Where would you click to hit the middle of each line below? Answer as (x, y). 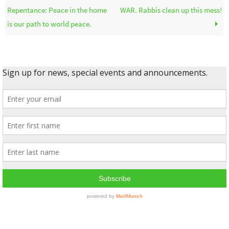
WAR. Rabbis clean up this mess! (171, 10)
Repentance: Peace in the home (57, 10)
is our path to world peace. (50, 24)
